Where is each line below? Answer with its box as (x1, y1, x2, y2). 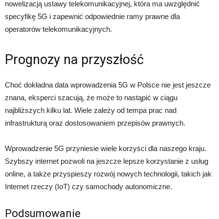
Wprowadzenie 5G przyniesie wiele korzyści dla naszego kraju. (5, 144, 206, 153)
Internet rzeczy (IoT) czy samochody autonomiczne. (5, 182, 172, 191)
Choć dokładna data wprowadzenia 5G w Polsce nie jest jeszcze (5, 81, 211, 89)
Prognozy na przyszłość (5, 52, 144, 68)
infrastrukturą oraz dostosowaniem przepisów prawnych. (5, 119, 185, 128)
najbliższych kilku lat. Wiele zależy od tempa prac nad (5, 106, 176, 115)
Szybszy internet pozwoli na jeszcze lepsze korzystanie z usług (5, 157, 208, 166)
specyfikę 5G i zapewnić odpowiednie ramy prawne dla (5, 12, 180, 21)
